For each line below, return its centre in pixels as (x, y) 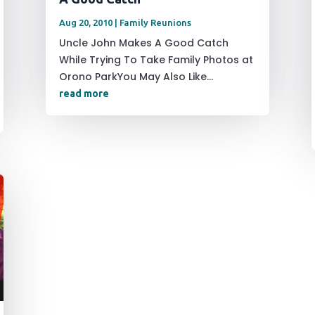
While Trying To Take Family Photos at (156, 60)
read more (84, 94)
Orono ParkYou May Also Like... (136, 77)
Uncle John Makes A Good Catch (143, 43)
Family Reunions (155, 23)
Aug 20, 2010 (85, 23)
